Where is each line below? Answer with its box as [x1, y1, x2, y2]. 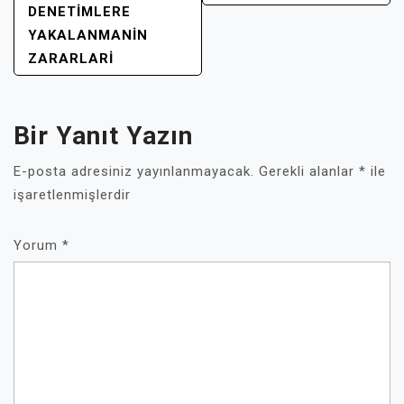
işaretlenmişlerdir [14, 187, 131, 203]
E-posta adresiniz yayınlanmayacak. [14, 163, 254, 179]
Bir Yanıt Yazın [14, 121, 193, 151]
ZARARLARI [28, 50, 114, 67]
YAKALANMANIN [28, 27, 148, 43]
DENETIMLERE [28, 4, 131, 20]
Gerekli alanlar [259, 163, 359, 179]
